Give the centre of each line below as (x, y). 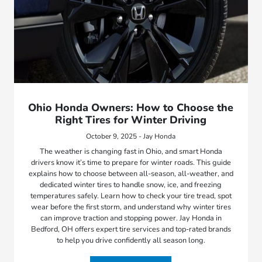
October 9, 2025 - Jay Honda (131, 137)
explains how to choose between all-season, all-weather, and (131, 174)
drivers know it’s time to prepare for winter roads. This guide (131, 163)
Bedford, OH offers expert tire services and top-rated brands (131, 230)
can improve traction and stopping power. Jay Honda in (131, 218)
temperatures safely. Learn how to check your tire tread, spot (131, 196)
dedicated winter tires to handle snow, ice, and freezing (131, 185)
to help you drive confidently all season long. (131, 241)
